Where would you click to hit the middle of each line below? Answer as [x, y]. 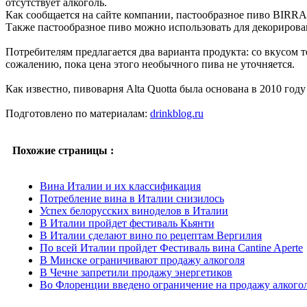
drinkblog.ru [177, 113]
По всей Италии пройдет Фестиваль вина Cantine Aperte [171, 247]
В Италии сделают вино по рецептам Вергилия [151, 235]
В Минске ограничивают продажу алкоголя [142, 260]
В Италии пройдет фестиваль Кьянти [127, 223]
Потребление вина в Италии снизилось [132, 198]
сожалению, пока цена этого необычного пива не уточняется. [150, 64]
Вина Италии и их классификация [120, 186]
